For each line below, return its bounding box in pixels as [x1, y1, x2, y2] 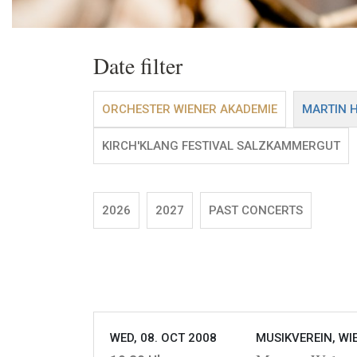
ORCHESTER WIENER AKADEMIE [102, 102, 277, 117]
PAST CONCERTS [209, 203, 303, 218]
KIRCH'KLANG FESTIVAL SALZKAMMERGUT [102, 139, 340, 154]
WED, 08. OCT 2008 [110, 331, 217, 346]
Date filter [93, 50, 182, 81]
